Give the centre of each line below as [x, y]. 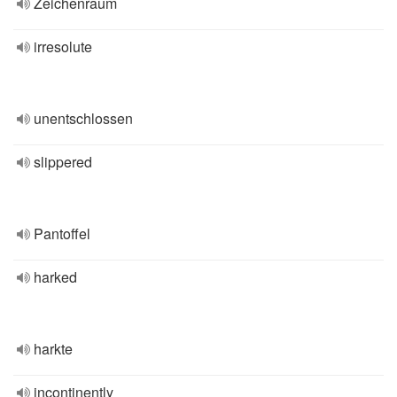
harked [55, 277]
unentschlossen [83, 118]
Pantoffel [62, 234]
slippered [63, 162]
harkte [53, 349]
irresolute [63, 47]
